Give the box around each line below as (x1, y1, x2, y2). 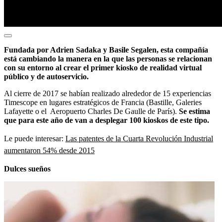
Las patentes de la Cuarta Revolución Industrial (65, 134, 213, 143)
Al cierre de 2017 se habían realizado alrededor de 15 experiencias (4, 89, 211, 98)
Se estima (179, 107, 210, 115)
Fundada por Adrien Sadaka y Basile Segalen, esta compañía (4, 45, 208, 54)
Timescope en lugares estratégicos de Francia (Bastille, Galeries (4, 98, 202, 107)
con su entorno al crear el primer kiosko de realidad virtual (4, 63, 202, 72)
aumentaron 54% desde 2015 (4, 146, 95, 155)
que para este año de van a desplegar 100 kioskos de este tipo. (4, 115, 209, 124)
